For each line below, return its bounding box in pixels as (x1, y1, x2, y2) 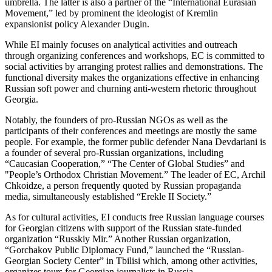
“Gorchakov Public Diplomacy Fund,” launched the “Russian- (5, 245, 244, 256)
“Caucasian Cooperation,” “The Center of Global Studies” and (5, 158, 245, 169)
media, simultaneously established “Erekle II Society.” (5, 191, 211, 202)
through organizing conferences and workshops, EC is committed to (5, 50, 265, 61)
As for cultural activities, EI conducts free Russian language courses (5, 212, 264, 223)
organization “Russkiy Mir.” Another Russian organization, (5, 234, 231, 245)
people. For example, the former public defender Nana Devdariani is (5, 137, 266, 148)
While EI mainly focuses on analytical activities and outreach (5, 39, 237, 50)
